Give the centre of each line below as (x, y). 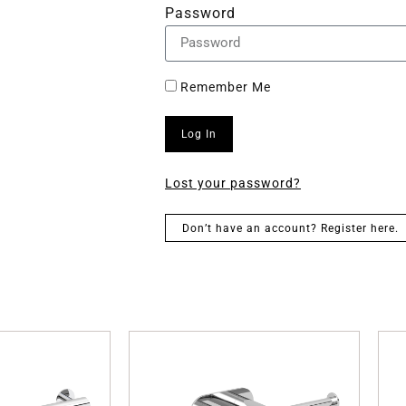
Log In (199, 134)
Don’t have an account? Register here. (290, 228)
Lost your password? (233, 183)
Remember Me (224, 87)
